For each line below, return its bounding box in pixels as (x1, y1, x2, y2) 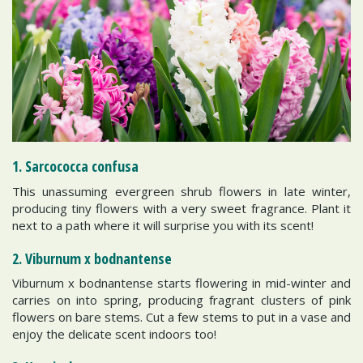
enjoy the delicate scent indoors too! (12, 326, 216, 343)
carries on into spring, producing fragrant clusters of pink (12, 292, 351, 309)
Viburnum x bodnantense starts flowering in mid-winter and (12, 275, 351, 292)
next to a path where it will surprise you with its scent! (12, 216, 314, 233)
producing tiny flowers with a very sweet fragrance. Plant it (12, 199, 351, 216)
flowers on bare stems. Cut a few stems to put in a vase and (12, 309, 351, 326)
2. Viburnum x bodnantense (12, 248, 172, 268)
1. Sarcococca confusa (12, 156, 139, 177)
